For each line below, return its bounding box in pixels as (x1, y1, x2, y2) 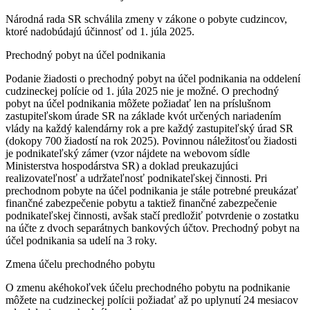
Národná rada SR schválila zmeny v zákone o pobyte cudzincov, (6, 13, 287, 26)
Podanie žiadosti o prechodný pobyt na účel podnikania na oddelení (6, 73, 300, 85)
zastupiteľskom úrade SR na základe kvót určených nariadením (6, 110, 281, 122)
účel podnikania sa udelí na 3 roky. (6, 235, 157, 247)
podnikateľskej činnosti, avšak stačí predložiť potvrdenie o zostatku (6, 210, 299, 222)
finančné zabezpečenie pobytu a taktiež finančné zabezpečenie (6, 197, 277, 210)
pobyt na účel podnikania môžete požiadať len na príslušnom (6, 98, 271, 110)
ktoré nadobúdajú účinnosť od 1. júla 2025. (6, 26, 194, 38)
